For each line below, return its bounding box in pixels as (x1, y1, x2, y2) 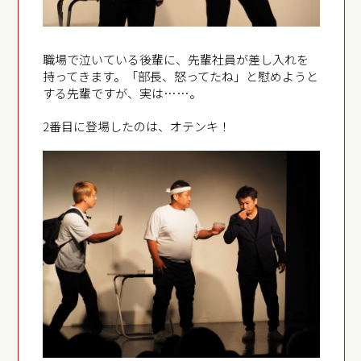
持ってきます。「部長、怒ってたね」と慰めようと (43, 67, 319, 85)
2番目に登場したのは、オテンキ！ (43, 117, 231, 135)
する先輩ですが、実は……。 (43, 84, 202, 102)
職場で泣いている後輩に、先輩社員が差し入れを (43, 50, 309, 68)
